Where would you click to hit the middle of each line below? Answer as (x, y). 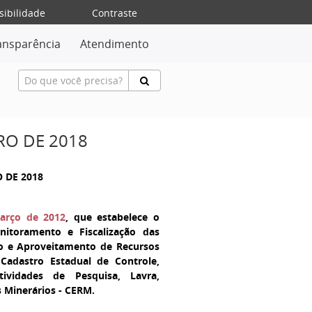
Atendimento (115, 44)
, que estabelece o (112, 217)
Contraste (115, 13)
